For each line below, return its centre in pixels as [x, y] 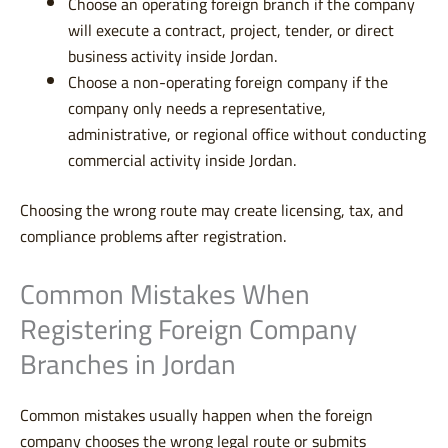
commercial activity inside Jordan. [182, 160]
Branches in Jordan [128, 365]
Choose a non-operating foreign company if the [228, 82]
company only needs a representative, [197, 108]
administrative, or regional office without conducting [247, 134]
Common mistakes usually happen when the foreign [196, 415]
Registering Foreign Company [188, 330]
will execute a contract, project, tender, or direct [231, 30]
